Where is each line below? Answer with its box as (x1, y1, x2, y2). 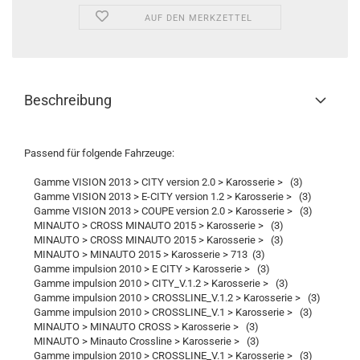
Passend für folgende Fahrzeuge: (24, 147, 174, 159)
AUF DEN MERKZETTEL (145, 13, 253, 23)
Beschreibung (24, 92, 112, 108)
